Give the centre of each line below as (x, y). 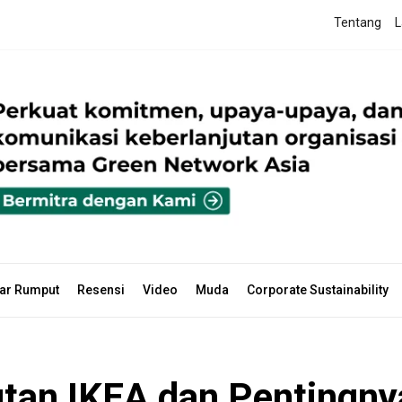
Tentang (358, 23)
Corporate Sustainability (318, 289)
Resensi (101, 289)
